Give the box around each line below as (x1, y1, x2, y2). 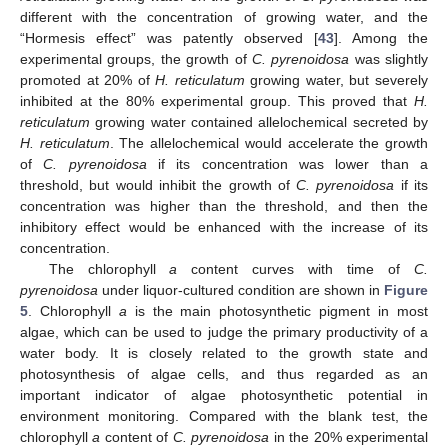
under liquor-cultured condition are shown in (98, 281, 384, 298)
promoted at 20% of (20, 71, 156, 88)
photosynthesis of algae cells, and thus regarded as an (20, 365, 428, 382)
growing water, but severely (244, 71, 429, 88)
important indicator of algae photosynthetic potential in (20, 386, 428, 403)
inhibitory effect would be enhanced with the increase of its (20, 218, 428, 235)
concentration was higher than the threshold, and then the (20, 197, 428, 214)
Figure (384, 281, 428, 298)
